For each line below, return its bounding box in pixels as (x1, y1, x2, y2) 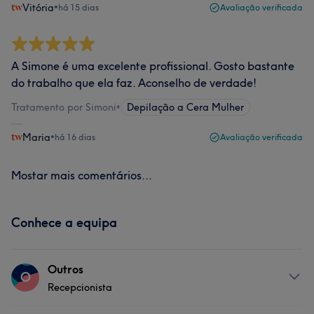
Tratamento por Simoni (11, 101, 116, 114)
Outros (48, 262, 83, 276)
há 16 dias (55, 132, 95, 142)
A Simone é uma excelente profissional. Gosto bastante (11, 59, 294, 73)
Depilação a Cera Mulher (127, 101, 244, 114)
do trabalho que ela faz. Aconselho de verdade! (11, 76, 257, 90)
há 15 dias (58, 2, 99, 13)
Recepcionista (48, 281, 112, 294)
